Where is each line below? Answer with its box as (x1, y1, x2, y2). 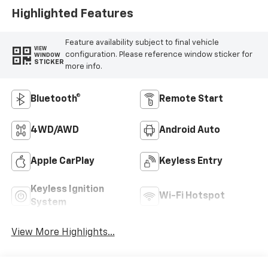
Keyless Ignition (30, 184, 104, 194)
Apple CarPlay (30, 156, 95, 166)
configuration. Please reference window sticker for (65, 51, 252, 59)
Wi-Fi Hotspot (159, 191, 225, 201)
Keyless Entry (159, 156, 223, 166)
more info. (65, 63, 102, 71)
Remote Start (159, 94, 223, 104)
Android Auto (159, 125, 220, 135)
